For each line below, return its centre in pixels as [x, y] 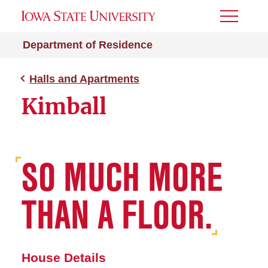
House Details [64, 258]
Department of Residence [88, 45]
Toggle [236, 20]
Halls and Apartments [84, 79]
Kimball [64, 107]
